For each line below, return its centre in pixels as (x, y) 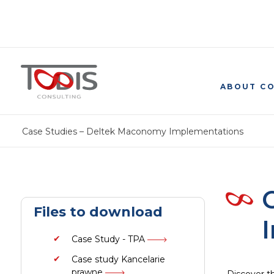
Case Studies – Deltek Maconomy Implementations (133, 131)
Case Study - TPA (109, 239)
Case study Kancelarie (118, 259)
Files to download (98, 212)
